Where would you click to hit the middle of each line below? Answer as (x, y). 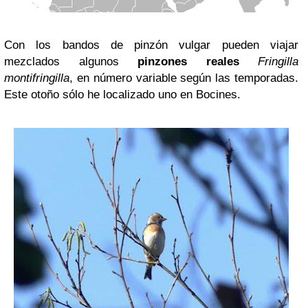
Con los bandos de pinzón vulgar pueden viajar (151, 45)
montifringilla (37, 78)
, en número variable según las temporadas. (184, 78)
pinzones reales (188, 62)
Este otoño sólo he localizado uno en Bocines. (122, 95)
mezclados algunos (71, 62)
